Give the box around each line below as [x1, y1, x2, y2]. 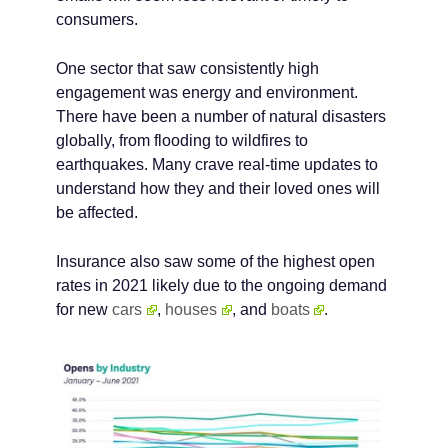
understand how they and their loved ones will [56, 179, 380, 197]
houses [164, 300, 217, 318]
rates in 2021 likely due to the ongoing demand [56, 276, 387, 294]
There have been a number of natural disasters [56, 107, 386, 125]
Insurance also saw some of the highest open [56, 252, 375, 270]
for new [56, 300, 112, 318]
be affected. [56, 203, 138, 221]
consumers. [56, 10, 138, 28]
